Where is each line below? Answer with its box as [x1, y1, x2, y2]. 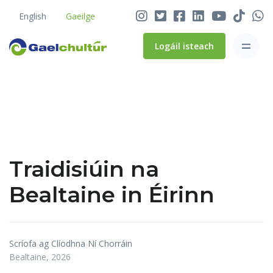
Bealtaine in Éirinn [9, 181, 214, 208]
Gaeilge [66, 10, 95, 22]
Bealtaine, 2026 [9, 251, 71, 263]
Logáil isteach [155, 40, 214, 52]
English [19, 10, 46, 22]
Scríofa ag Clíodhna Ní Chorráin [9, 238, 132, 249]
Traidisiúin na [9, 155, 159, 182]
